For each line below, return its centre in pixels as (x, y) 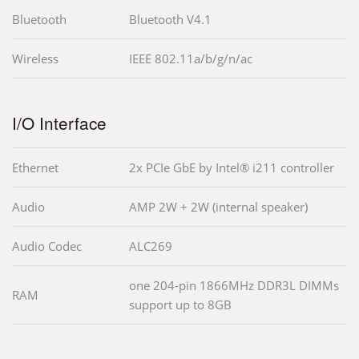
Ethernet (35, 167)
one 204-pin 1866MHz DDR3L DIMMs (234, 285)
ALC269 (151, 246)
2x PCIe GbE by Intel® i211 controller (232, 167)
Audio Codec (47, 246)
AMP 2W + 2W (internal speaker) (218, 206)
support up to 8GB (180, 304)
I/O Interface (59, 122)
